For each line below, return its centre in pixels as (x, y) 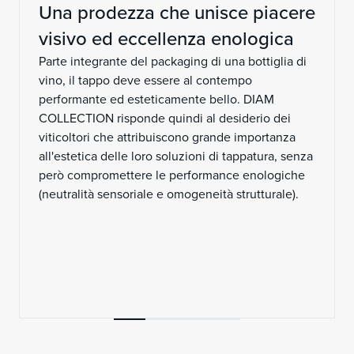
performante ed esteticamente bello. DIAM (156, 99)
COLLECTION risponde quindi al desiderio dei (165, 118)
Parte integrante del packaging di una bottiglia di (173, 61)
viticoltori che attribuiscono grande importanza (167, 137)
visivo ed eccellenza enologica (166, 39)
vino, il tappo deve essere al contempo (145, 80)
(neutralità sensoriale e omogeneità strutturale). (170, 194)
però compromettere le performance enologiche (172, 175)
